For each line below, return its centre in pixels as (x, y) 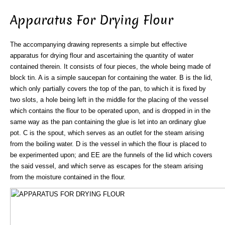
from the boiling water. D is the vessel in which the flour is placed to (108, 144)
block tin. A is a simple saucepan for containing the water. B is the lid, (111, 77)
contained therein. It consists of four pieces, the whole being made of (110, 66)
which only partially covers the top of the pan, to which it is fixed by (108, 88)
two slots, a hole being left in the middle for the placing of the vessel (109, 99)
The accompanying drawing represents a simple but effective (98, 44)
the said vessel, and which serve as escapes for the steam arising (106, 166)
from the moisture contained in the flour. (68, 177)
